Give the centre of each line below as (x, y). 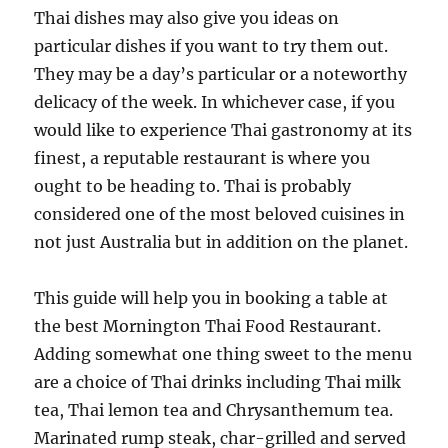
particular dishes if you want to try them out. (211, 46)
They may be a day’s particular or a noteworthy (221, 74)
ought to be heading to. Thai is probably (193, 186)
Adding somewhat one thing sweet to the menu (223, 354)
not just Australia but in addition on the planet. (221, 242)
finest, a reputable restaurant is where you (202, 158)
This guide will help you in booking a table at (211, 298)
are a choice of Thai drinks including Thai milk (218, 382)
